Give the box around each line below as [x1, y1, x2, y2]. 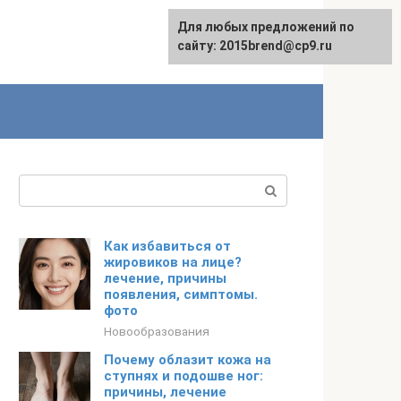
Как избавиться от [104, 238, 231, 254]
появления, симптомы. [104, 286, 258, 303]
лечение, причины [104, 270, 226, 286]
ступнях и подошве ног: [104, 368, 263, 384]
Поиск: [19, 176, 64, 193]
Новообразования [104, 324, 209, 338]
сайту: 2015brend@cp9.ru [177, 38, 332, 53]
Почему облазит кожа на [104, 352, 271, 368]
